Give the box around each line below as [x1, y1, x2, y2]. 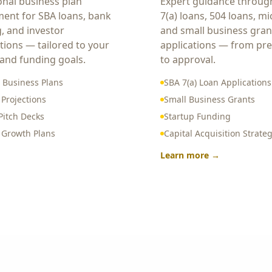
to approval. [160, 53, 216, 66]
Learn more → [160, 149, 220, 161]
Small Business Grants [164, 93, 255, 105]
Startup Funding [164, 110, 231, 122]
